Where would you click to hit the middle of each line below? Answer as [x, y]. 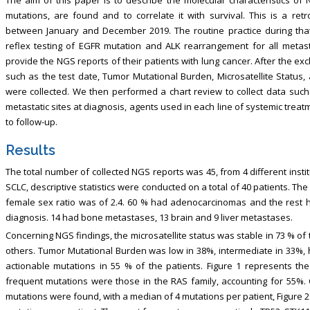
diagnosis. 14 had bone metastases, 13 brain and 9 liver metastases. [149, 217]
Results [30, 150]
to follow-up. [31, 121]
